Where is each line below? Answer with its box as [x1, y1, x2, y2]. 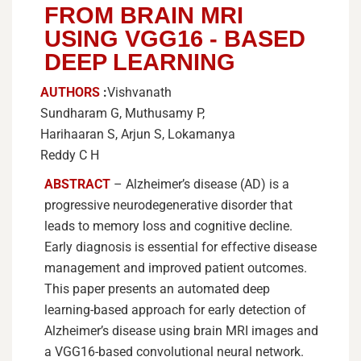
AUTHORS [40, 85, 100, 100]
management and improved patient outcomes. [44, 260, 307, 276]
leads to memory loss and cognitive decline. [44, 218, 293, 234]
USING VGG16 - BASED [44, 26, 305, 52]
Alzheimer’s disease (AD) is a [126, 176, 289, 192]
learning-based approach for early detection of [44, 302, 306, 317]
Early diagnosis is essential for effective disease [44, 239, 317, 255]
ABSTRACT [44, 176, 110, 192]
